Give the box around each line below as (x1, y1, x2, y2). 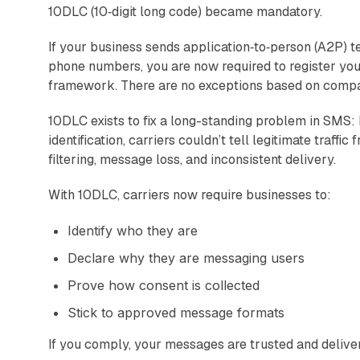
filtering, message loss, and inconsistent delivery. (48, 150, 336, 168)
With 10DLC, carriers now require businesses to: (48, 186, 331, 203)
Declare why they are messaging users (67, 249, 305, 266)
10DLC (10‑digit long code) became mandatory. (48, 2, 322, 20)
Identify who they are (67, 222, 198, 239)
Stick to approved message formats (67, 304, 284, 321)
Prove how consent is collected (67, 276, 260, 293)
